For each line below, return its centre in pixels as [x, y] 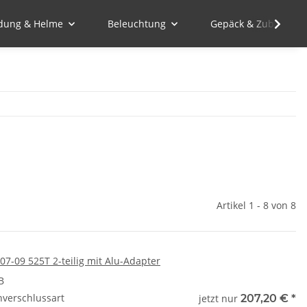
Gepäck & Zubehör [253, 24]
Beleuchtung [137, 24]
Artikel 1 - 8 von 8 [256, 205]
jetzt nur [220, 298]
